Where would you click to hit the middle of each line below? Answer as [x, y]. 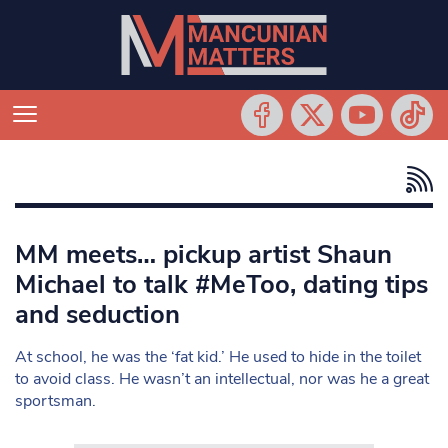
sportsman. [55, 401]
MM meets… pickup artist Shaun [203, 254]
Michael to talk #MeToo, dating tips [221, 284]
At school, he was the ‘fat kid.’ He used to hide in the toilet [218, 357]
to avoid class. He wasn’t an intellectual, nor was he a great [222, 379]
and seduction [97, 314]
